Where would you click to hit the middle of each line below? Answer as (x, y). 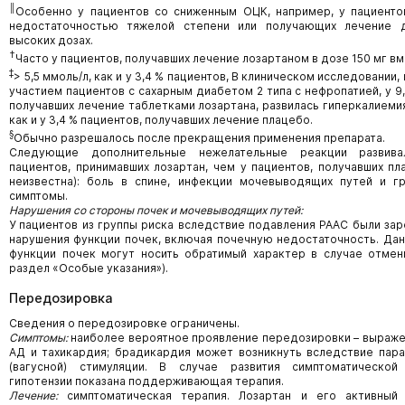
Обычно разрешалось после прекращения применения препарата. (199, 138)
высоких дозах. (51, 40)
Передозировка (61, 298)
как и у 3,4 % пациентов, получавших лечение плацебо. (161, 120)
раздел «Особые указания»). (89, 268)
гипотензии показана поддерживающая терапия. (146, 381)
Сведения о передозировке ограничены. (124, 323)
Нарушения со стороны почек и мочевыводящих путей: (156, 210)
